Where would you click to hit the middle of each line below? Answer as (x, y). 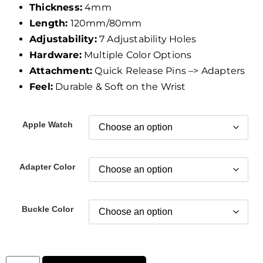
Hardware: (55, 55)
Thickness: (56, 8)
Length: (49, 23)
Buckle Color (47, 209)
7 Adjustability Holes (146, 39)
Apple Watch (47, 124)
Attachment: (61, 71)
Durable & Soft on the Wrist (119, 87)
